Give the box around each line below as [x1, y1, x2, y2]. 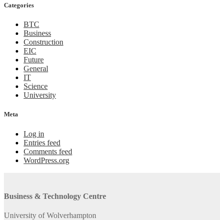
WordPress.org [24, 156, 69, 165]
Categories [4, 1, 34, 9]
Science [24, 82, 48, 91]
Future [24, 55, 44, 64]
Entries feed [24, 138, 60, 147]
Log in [24, 129, 44, 138]
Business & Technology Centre [4, 192, 106, 200]
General [24, 64, 48, 73]
